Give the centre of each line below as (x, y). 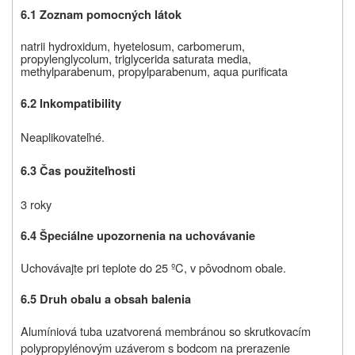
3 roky (36, 204)
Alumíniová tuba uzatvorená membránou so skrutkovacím (166, 331)
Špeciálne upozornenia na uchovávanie (147, 236)
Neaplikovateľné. (63, 137)
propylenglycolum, (66, 59)
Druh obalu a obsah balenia (115, 300)
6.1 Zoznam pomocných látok (101, 15)
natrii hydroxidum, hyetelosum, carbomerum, (133, 46)
